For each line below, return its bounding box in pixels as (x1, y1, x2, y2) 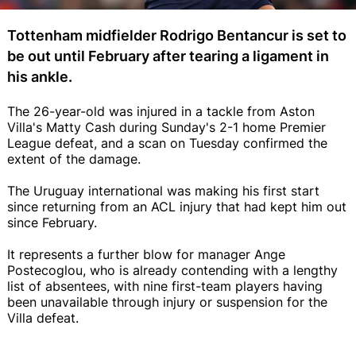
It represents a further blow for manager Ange (7, 246, 285, 262)
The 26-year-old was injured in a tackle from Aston (7, 103, 315, 119)
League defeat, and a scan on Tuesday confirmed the (7, 134, 327, 151)
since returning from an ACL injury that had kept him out (7, 198, 346, 215)
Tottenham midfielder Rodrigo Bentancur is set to (7, 26, 346, 44)
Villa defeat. (7, 309, 79, 326)
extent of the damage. (7, 150, 141, 167)
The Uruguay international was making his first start (7, 182, 319, 199)
